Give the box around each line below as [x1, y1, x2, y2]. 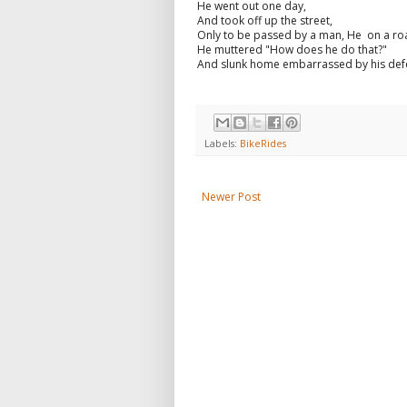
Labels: [204, 136, 240, 151]
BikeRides [240, 136, 286, 151]
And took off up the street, [197, 12, 333, 28]
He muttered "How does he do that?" [197, 41, 387, 57]
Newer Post [202, 189, 261, 205]
